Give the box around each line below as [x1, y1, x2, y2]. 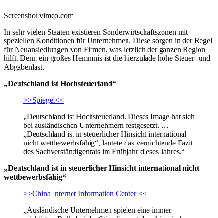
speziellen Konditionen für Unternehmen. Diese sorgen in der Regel [4, 36, 212, 45]
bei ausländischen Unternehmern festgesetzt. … [23, 121, 169, 129]
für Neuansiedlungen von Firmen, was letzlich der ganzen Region [4, 45, 205, 54]
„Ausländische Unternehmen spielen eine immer [23, 205, 171, 214]
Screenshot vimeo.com [4, 11, 73, 19]
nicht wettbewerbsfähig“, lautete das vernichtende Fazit [23, 138, 193, 147]
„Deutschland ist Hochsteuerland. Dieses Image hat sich [23, 112, 195, 121]
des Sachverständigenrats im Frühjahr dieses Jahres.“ [23, 147, 185, 156]
